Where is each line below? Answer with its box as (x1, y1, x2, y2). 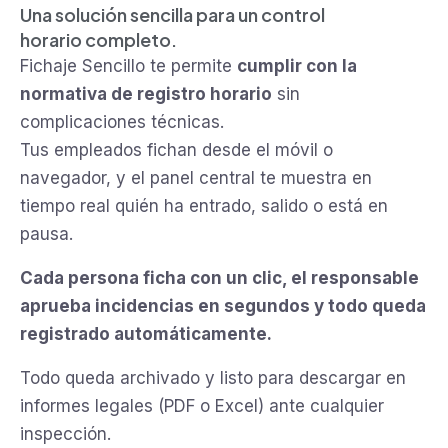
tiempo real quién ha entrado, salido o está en (20, 195, 388, 216)
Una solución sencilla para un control (20, 2, 325, 26)
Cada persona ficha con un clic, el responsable (20, 267, 419, 288)
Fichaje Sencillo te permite (20, 55, 237, 76)
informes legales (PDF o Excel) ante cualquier (20, 395, 384, 416)
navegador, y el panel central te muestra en (20, 167, 372, 188)
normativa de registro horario (20, 83, 272, 104)
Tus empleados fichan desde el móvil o (20, 139, 333, 160)
